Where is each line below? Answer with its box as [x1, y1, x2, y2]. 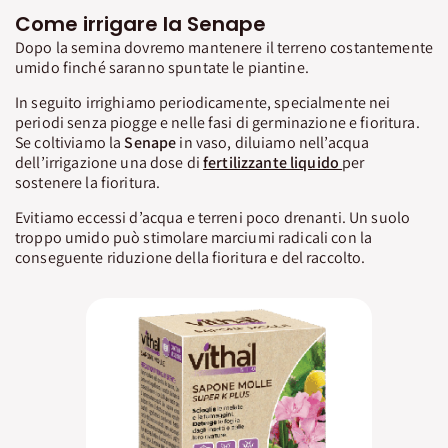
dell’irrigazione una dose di [15, 151, 204, 173]
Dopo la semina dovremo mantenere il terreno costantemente [15, 36, 433, 58]
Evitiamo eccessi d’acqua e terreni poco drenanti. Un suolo [15, 206, 411, 228]
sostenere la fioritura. [15, 171, 161, 193]
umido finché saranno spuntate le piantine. [15, 56, 309, 78]
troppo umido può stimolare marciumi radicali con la [15, 226, 373, 248]
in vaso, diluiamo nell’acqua [176, 131, 370, 153]
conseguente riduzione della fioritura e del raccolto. [15, 246, 366, 268]
